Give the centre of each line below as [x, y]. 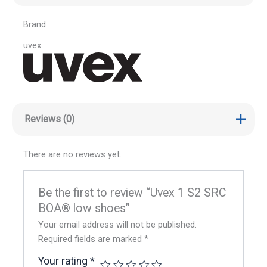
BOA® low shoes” [84, 209]
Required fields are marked [91, 239]
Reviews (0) [49, 119]
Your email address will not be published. [118, 225]
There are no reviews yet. [72, 155]
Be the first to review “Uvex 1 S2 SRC [133, 193]
